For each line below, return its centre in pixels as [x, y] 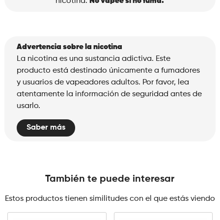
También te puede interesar [110, 179]
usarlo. [28, 106]
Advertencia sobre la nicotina [69, 47]
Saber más [46, 128]
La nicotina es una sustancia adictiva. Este [93, 59]
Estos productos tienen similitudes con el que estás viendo [110, 199]
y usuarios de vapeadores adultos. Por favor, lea [103, 82]
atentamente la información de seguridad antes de [109, 94]
